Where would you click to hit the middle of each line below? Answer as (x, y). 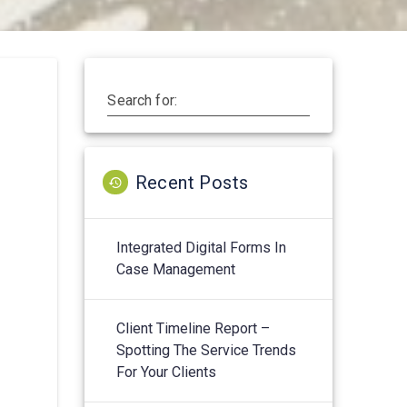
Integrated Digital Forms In (202, 247)
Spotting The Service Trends (207, 350)
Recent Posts (192, 182)
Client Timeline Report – (194, 328)
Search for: (143, 100)
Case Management (176, 269)
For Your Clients (167, 372)
